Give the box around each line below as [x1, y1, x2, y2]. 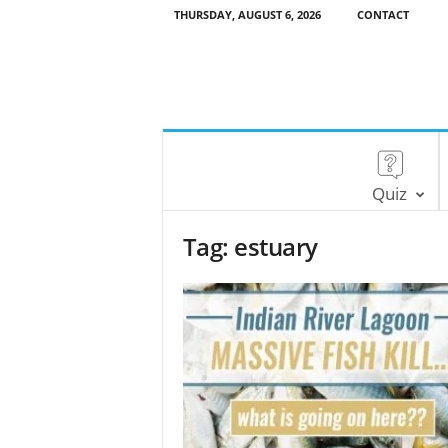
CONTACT [356, 7, 409, 22]
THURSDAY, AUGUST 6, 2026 [173, 7, 321, 22]
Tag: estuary [182, 230, 318, 263]
